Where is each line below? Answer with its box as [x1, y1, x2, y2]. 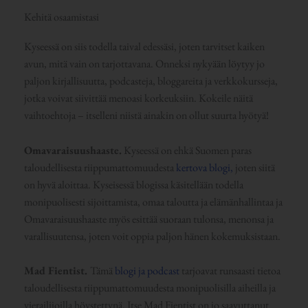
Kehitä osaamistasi [23, 10, 99, 25]
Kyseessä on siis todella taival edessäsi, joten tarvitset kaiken [23, 39, 265, 54]
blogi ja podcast [114, 263, 179, 278]
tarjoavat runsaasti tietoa [179, 263, 280, 278]
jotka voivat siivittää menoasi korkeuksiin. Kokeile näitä [23, 91, 253, 106]
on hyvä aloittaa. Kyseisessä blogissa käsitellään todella [23, 177, 243, 192]
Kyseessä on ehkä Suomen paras [121, 142, 252, 157]
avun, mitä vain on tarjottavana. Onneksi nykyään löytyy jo [23, 56, 265, 71]
